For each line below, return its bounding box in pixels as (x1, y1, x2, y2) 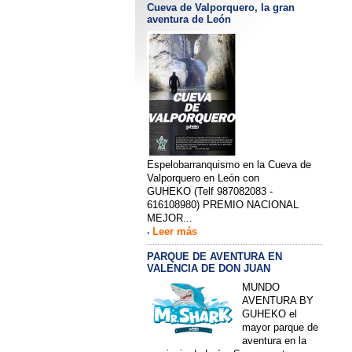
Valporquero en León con (147, 172, 259, 185)
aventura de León (147, 13, 231, 26)
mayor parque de (242, 321, 318, 334)
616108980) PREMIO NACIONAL (147, 199, 299, 211)
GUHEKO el (242, 308, 297, 321)
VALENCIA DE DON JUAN (147, 262, 270, 275)
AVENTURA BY (242, 295, 313, 307)
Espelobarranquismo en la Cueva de (147, 159, 311, 171)
